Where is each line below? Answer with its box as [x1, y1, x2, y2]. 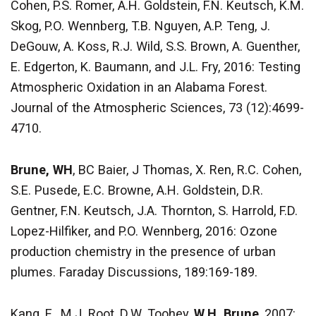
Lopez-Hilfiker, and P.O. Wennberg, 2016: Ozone [11, 224, 277, 239]
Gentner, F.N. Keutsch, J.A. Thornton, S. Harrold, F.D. [11, 203, 298, 219]
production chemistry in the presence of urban [11, 244, 276, 260]
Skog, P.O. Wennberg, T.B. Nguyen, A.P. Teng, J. [11, 18, 270, 34]
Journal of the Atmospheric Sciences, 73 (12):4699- [11, 100, 304, 116]
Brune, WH [11, 162, 73, 178]
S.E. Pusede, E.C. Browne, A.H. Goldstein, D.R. [11, 183, 263, 198]
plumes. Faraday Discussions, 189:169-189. [11, 265, 257, 280]
